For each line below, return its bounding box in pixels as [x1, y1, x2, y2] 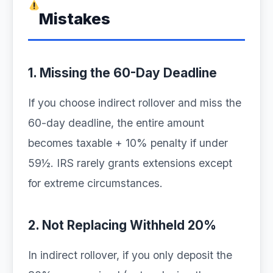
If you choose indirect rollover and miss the [28, 96, 241, 109]
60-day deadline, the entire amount [28, 116, 204, 129]
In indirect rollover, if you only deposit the [28, 249, 232, 261]
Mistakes [38, 9, 110, 28]
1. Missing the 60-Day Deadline [28, 65, 217, 80]
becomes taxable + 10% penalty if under [28, 136, 228, 149]
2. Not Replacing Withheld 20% [28, 218, 216, 233]
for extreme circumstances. [28, 177, 163, 190]
